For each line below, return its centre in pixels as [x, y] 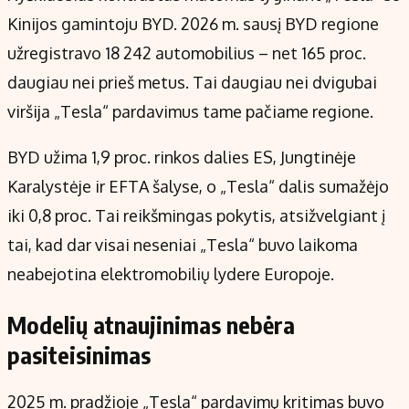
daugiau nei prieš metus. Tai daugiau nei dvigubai [192, 83]
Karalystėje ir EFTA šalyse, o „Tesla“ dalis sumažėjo [198, 187]
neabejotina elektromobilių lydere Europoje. [171, 274]
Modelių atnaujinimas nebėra [151, 325]
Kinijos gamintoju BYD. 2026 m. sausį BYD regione [193, 24]
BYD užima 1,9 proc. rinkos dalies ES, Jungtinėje [182, 157]
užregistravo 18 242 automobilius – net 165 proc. [187, 53]
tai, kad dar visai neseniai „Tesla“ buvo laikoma [183, 245]
